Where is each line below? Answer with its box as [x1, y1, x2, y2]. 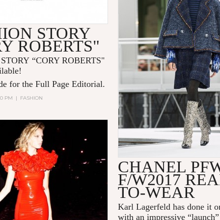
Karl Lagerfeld [118, 202, 171, 212]
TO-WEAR [118, 183, 195, 202]
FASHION [20, 95, 43, 102]
